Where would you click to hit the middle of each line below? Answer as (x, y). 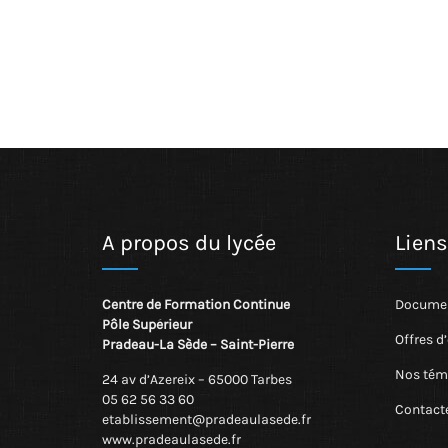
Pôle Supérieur (147, 324)
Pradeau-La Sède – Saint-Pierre (198, 344)
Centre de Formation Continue (196, 304)
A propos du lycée (189, 243)
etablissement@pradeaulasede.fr (206, 419)
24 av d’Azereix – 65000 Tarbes (197, 379)
